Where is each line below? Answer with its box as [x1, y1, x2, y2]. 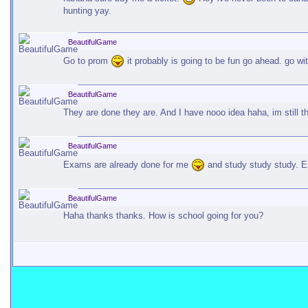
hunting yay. [63, 5, 111, 16]
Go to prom [63, 55, 111, 66]
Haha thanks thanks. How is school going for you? [63, 210, 263, 221]
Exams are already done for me [63, 159, 191, 170]
